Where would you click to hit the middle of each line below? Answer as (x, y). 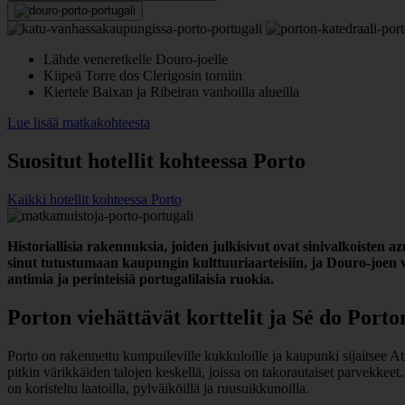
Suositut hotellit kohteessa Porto (156, 160)
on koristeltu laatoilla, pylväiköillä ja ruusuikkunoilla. (158, 388)
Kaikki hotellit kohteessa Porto (94, 199)
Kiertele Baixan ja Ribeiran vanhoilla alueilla (171, 91)
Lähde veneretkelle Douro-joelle (136, 59)
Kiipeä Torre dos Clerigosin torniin (143, 75)
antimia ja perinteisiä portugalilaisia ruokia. (141, 278)
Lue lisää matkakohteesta (79, 122)
